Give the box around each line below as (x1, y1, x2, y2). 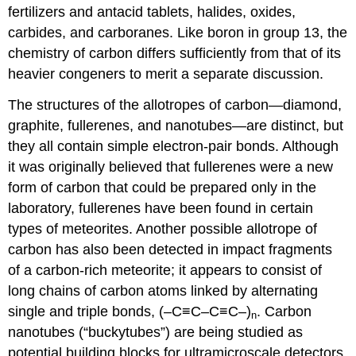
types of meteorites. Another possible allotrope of (8, 220, 318, 237)
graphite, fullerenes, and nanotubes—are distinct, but (8, 117, 344, 133)
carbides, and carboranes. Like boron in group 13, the (8, 25, 348, 41)
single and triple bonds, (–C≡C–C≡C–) (8, 303, 252, 319)
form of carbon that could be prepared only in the (8, 179, 317, 195)
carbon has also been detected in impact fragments (8, 241, 333, 257)
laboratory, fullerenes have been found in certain (8, 199, 314, 216)
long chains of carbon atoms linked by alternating (8, 282, 319, 299)
